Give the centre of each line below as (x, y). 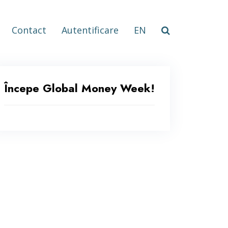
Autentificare (90, 30)
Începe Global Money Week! (79, 88)
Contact (29, 30)
